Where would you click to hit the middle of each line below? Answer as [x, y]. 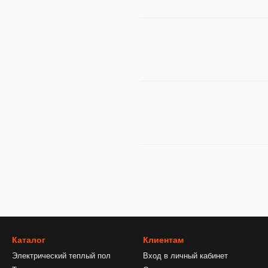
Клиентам [163, 240]
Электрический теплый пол [61, 256]
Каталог [29, 240]
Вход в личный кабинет [185, 256]
